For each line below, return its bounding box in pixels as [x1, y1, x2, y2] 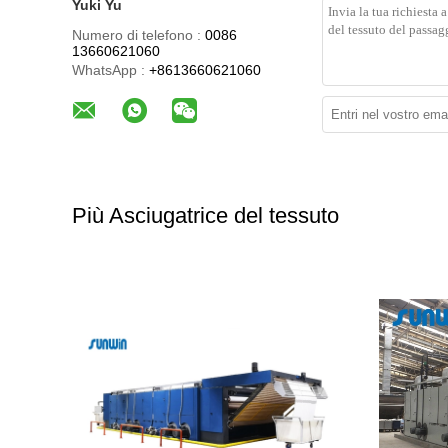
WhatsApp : [72, 62, 145, 78]
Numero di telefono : [72, 27, 201, 43]
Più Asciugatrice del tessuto [72, 203, 339, 228]
